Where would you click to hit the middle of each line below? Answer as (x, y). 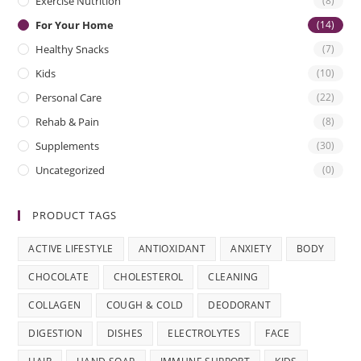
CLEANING (233, 276)
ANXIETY (251, 248)
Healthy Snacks (73, 49)
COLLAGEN (55, 305)
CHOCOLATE (59, 276)
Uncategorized (71, 170)
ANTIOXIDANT (172, 248)
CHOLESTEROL (149, 276)
